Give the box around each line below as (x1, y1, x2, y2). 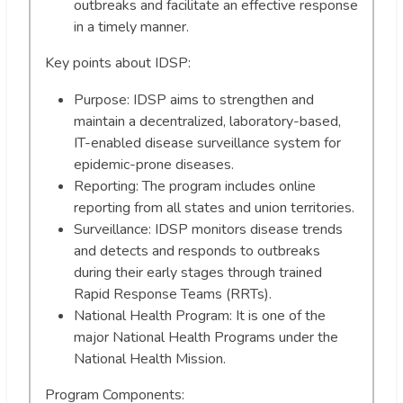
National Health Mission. (74, 348, 226, 369)
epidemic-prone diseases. (74, 154, 234, 175)
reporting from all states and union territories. (74, 197, 354, 218)
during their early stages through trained (74, 262, 322, 282)
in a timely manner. (74, 16, 189, 37)
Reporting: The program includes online (74, 175, 316, 196)
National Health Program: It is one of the (74, 305, 326, 326)
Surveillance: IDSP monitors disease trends (74, 219, 343, 239)
